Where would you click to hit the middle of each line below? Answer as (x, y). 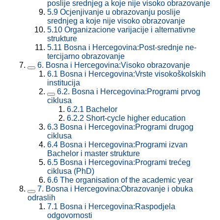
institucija (64, 83)
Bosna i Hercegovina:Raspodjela (118, 207)
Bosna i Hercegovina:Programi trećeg (125, 163)
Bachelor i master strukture (94, 154)
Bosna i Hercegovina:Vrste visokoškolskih (133, 74)
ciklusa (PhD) (71, 171)
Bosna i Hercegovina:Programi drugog (127, 127)
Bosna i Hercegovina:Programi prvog (136, 92)
